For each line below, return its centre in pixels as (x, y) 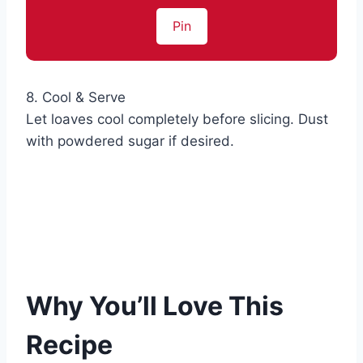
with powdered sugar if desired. (130, 141)
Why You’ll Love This (155, 306)
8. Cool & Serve (76, 98)
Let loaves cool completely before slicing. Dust (177, 120)
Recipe (69, 345)
